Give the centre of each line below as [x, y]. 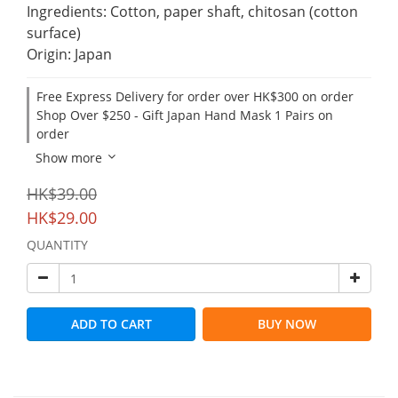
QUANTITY [57, 245]
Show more [69, 158]
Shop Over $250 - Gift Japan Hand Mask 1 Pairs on [185, 115]
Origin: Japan [69, 54]
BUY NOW [287, 324]
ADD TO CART [111, 324]
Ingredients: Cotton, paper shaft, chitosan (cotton [194, 12]
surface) [54, 33]
